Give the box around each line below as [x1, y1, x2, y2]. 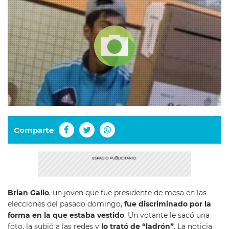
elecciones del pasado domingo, [8, 200, 124, 209]
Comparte [14, 125, 54, 135]
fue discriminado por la [124, 200, 211, 209]
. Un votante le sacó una [124, 211, 210, 220]
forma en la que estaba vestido [8, 211, 124, 220]
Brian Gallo [8, 189, 49, 197]
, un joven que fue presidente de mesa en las [49, 189, 207, 197]
